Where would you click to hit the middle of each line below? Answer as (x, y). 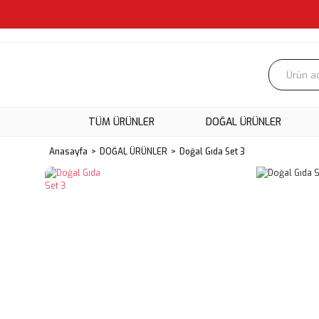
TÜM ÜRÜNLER (121, 122)
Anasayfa (68, 152)
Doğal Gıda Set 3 (212, 152)
